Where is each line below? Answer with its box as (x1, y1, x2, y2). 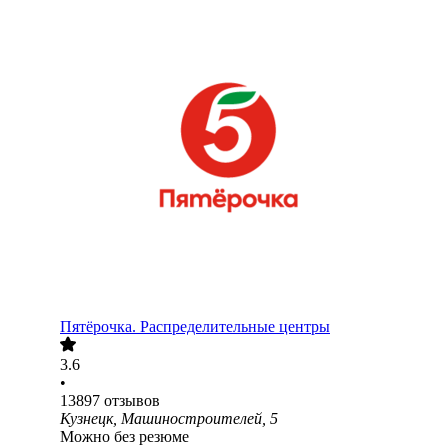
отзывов (104, 392, 160, 410)
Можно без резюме (60, 428, 189, 446)
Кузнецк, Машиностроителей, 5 (60, 410, 278, 428)
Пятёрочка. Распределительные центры (60, 318, 330, 336)
